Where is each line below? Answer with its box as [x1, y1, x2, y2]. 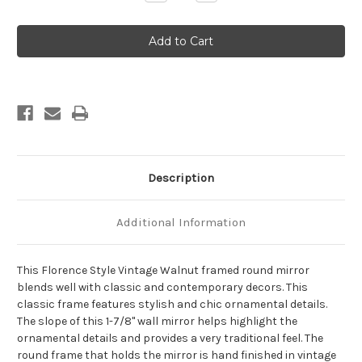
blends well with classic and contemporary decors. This [17, 280, 308, 295]
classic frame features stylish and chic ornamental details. [17, 297, 327, 312]
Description [148, 170, 214, 186]
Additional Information [116, 215, 246, 230]
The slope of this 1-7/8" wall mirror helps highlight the [17, 314, 297, 329]
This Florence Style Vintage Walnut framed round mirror [17, 263, 309, 278]
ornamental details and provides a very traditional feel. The [17, 331, 323, 346]
